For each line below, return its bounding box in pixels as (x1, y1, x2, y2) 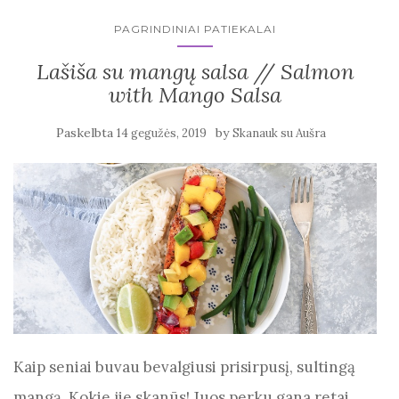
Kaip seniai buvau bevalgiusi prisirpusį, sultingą (13, 357, 355, 377)
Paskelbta (55, 124, 117, 141)
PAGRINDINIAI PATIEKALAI (114, 21, 276, 36)
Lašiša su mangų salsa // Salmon (36, 57, 354, 85)
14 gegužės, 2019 (116, 125, 207, 141)
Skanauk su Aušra (232, 125, 326, 141)
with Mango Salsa (109, 80, 281, 109)
